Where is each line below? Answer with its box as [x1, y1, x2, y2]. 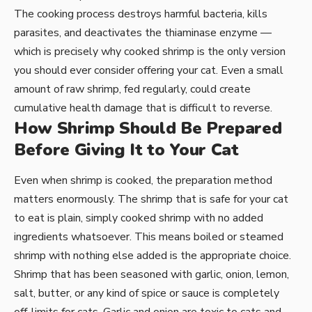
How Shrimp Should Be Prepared [14, 116, 282, 139]
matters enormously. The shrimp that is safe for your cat [14, 192, 288, 208]
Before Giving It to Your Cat [14, 138, 239, 161]
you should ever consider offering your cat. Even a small [14, 62, 283, 78]
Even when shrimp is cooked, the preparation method [14, 173, 272, 189]
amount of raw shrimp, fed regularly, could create [14, 81, 251, 97]
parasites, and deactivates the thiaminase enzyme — [14, 24, 272, 40]
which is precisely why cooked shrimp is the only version [14, 43, 286, 59]
